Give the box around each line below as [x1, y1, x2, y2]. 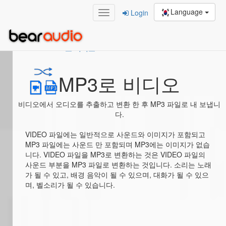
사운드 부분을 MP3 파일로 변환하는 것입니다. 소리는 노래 [25, 159, 211, 169]
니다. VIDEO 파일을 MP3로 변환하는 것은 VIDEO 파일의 [25, 149, 205, 159]
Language [171, 7, 205, 17]
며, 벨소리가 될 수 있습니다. [25, 180, 115, 190]
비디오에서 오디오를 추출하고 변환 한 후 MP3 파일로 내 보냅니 [18, 99, 220, 109]
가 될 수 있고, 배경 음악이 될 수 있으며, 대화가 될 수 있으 [25, 169, 209, 180]
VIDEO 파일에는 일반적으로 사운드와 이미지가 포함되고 [25, 129, 205, 139]
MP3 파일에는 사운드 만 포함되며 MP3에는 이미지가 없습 [25, 139, 210, 149]
